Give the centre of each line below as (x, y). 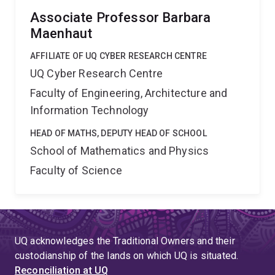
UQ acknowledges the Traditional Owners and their (125, 241)
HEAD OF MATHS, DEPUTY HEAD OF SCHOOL (118, 133)
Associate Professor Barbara (121, 17)
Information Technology (90, 110)
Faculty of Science (76, 170)
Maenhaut (61, 33)
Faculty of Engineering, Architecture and (129, 93)
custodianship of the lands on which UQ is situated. (127, 256)
